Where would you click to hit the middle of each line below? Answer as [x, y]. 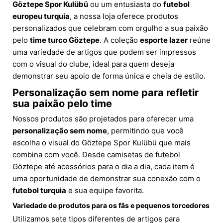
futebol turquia [39, 191]
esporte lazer [164, 40]
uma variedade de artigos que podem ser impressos [104, 52]
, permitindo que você [145, 131]
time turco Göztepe [65, 40]
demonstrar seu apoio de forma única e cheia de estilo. [109, 76]
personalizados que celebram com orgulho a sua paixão [110, 28]
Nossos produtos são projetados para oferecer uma [103, 119]
